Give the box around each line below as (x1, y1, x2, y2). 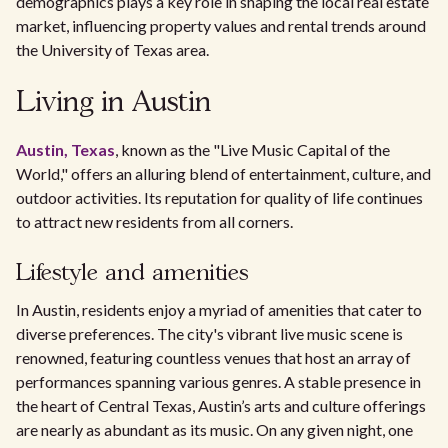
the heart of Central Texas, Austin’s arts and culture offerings (16, 396, 426, 415)
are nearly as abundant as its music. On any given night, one (16, 420, 413, 439)
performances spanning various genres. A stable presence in (16, 372, 421, 391)
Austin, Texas (16, 140, 115, 159)
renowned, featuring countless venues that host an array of (16, 348, 411, 367)
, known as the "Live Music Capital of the (115, 140, 390, 159)
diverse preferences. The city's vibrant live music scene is (16, 324, 403, 343)
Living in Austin (16, 90, 211, 117)
